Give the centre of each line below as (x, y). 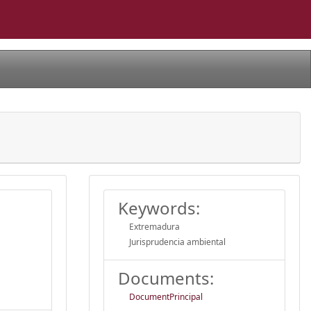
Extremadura (154, 226)
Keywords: (159, 208)
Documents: (166, 278)
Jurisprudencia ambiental (177, 242)
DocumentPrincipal (166, 296)
